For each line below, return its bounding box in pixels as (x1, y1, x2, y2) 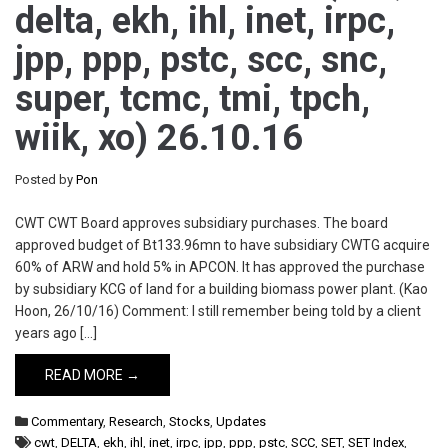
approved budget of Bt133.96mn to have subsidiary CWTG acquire (15, 237, 430, 253)
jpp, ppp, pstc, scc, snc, (15, 39, 387, 81)
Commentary (31, 414, 103, 429)
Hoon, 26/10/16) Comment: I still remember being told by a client (15, 303, 421, 319)
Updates (216, 414, 266, 429)
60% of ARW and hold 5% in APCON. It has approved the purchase (15, 259, 425, 275)
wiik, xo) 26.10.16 (15, 117, 303, 159)
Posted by (15, 172, 76, 187)
